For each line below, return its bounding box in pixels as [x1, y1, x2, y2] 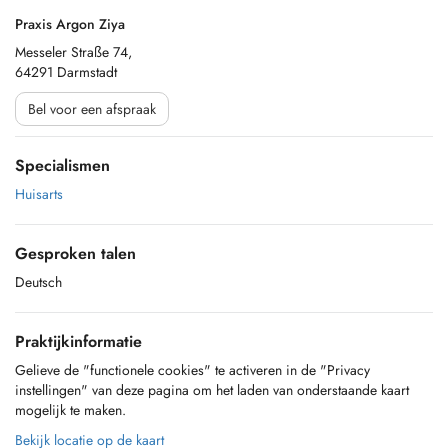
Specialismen [15, 154, 110, 177]
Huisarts [15, 184, 63, 204]
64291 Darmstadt [15, 62, 117, 82]
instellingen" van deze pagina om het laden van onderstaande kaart [15, 380, 409, 400]
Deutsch [15, 272, 62, 292]
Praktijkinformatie [15, 330, 142, 353]
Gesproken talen [15, 242, 136, 265]
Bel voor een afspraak [28, 99, 156, 119]
